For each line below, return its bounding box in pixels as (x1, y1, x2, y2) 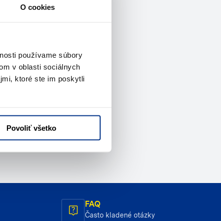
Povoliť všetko (6, 123, 56, 132)
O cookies (20, 2, 55, 11)
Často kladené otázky (85, 211, 155, 219)
